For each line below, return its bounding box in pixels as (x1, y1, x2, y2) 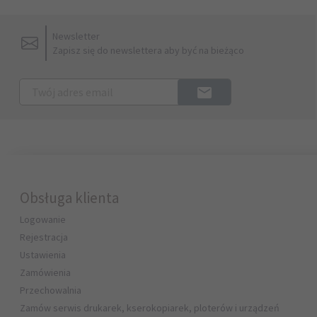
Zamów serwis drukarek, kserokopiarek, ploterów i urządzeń (20, 301, 279, 314)
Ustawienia (20, 248, 66, 261)
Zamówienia (20, 266, 71, 279)
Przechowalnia (20, 284, 81, 296)
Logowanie (20, 213, 66, 226)
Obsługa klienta (20, 188, 119, 207)
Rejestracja (20, 231, 68, 243)
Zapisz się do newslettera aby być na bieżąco (52, 44, 244, 57)
